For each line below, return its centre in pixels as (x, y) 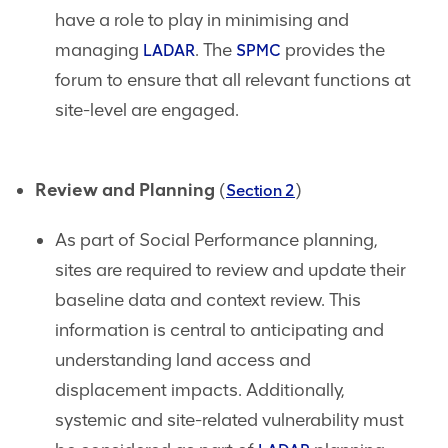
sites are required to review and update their (230, 270)
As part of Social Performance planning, (216, 240)
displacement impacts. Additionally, (200, 390)
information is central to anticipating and (219, 330)
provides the (333, 50)
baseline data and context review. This (208, 300)
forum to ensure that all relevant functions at (233, 80)
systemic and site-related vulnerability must (229, 420)
